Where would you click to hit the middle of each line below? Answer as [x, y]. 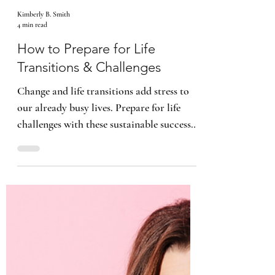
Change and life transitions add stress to [103, 260]
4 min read [32, 193]
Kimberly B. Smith [44, 183]
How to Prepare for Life [86, 218]
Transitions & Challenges [89, 236]
